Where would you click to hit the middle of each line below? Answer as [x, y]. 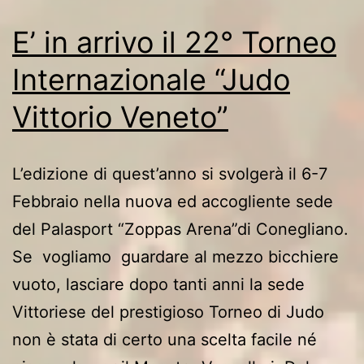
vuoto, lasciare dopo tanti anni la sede [158, 284]
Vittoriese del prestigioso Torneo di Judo [168, 312]
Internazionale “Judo [151, 79]
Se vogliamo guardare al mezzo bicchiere [175, 256]
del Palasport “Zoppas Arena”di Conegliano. [180, 229]
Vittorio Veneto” [120, 117]
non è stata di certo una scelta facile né [165, 339]
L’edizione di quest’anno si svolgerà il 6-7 [170, 173]
